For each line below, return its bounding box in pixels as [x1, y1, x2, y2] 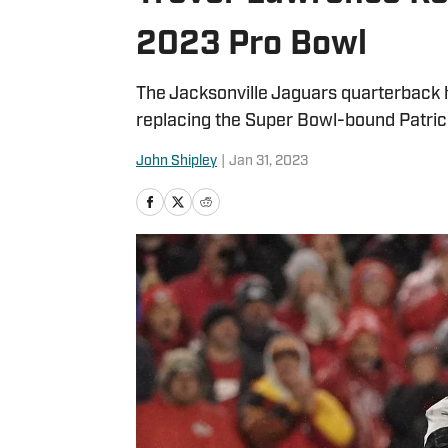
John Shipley [136, 154, 217, 169]
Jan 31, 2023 [229, 154, 308, 169]
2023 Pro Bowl [136, 28, 367, 63]
